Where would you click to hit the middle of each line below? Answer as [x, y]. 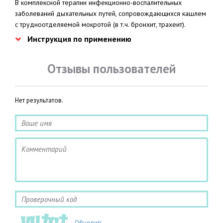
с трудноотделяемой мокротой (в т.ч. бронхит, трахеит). [100, 24]
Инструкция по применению [79, 39]
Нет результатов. [39, 100]
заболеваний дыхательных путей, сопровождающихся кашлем [111, 13]
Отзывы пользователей [111, 69]
